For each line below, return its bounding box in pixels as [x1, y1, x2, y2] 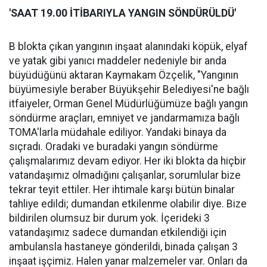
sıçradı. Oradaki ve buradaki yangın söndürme [9, 141, 218, 153]
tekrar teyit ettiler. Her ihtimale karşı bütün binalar [9, 184, 235, 195]
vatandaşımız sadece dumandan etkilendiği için [9, 226, 226, 238]
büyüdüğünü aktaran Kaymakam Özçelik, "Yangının [9, 69, 238, 81]
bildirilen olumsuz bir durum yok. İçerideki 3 [9, 212, 210, 224]
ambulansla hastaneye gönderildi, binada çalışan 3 [9, 241, 238, 253]
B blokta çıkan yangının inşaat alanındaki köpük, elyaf [9, 41, 248, 52]
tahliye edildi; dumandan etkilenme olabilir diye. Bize [9, 198, 247, 210]
